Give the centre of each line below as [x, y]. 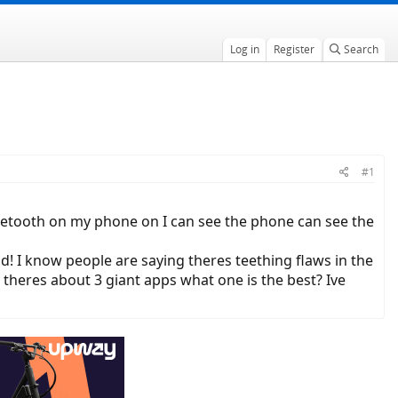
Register [294, 49]
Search [361, 49]
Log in [244, 49]
